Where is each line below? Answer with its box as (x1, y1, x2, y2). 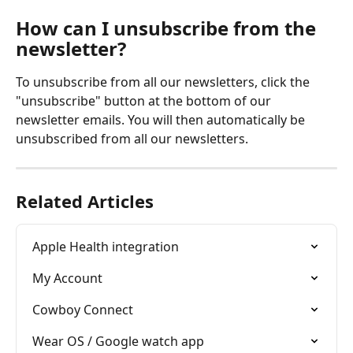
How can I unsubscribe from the (16, 14, 321, 41)
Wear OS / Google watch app (32, 332, 204, 350)
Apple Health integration (32, 237, 179, 255)
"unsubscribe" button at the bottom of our (16, 91, 274, 110)
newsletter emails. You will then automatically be (16, 110, 308, 128)
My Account (32, 269, 102, 287)
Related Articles (16, 188, 154, 213)
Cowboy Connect (32, 300, 133, 318)
